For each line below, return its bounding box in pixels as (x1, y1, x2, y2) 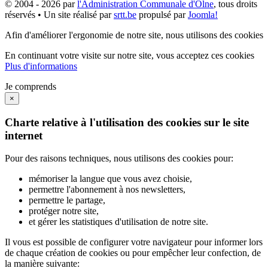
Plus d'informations (5, 60, 77, 71)
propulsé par (136, 9, 188, 20)
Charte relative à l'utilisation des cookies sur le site (5, 115, 249, 129)
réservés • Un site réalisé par (5, 9, 114, 20)
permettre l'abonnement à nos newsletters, (29, 184, 185, 195)
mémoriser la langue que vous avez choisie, (29, 173, 192, 184)
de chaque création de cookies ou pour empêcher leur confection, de (5, 248, 261, 258)
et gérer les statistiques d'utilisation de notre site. (29, 217, 208, 227)
